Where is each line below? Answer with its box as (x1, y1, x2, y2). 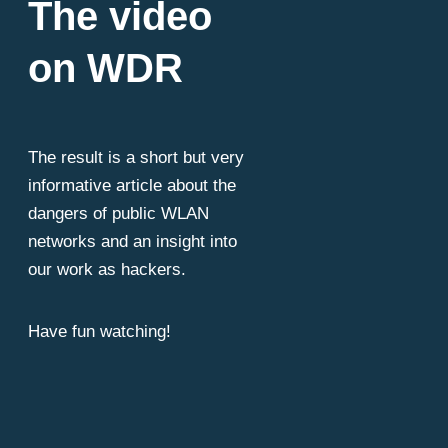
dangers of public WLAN (28, 203, 209, 223)
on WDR (28, 45, 183, 90)
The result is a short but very (28, 147, 244, 167)
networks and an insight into (28, 231, 237, 251)
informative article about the (28, 175, 236, 195)
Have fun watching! (28, 321, 171, 341)
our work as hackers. (28, 259, 186, 279)
